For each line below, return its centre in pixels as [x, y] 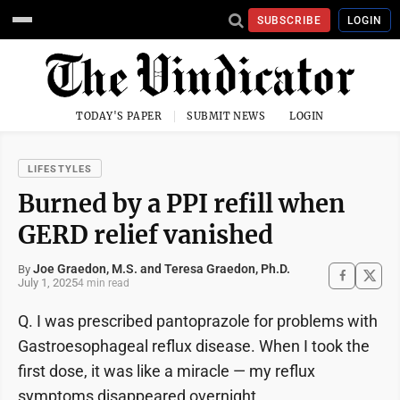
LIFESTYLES [60, 169]
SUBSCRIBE [289, 20]
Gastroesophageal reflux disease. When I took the [194, 346]
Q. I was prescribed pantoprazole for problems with [198, 321]
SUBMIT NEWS [226, 116]
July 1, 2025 [48, 283]
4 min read [104, 283]
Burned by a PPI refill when [182, 204]
